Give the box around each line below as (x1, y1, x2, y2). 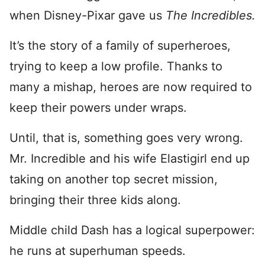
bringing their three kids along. (9, 193, 181, 207)
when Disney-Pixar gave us (9, 8, 166, 22)
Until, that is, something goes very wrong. (9, 131, 243, 145)
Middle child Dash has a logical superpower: (9, 223, 255, 237)
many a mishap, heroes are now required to (9, 80, 252, 94)
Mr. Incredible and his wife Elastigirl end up (9, 151, 250, 166)
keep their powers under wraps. (9, 101, 190, 115)
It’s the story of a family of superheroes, (9, 38, 231, 53)
